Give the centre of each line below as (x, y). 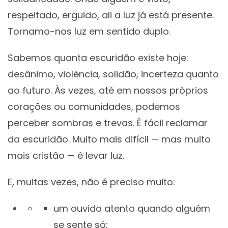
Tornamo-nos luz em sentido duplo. (89, 32)
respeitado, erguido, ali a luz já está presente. (111, 15)
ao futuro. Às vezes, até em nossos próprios (108, 91)
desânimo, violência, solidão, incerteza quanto (113, 74)
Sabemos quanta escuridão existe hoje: (98, 58)
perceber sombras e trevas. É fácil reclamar (108, 123)
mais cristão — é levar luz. (66, 156)
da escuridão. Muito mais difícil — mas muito (109, 139)
